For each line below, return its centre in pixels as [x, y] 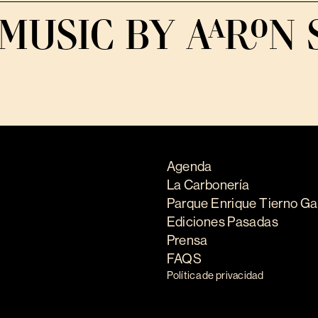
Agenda [189, 166]
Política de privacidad [215, 275]
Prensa [187, 240]
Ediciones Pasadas [222, 221]
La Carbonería [208, 185]
